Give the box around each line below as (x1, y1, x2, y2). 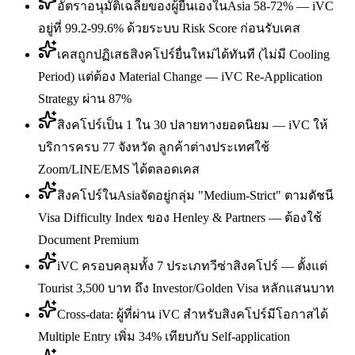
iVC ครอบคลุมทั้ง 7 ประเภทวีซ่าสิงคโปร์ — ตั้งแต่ (57, 259, 327, 273)
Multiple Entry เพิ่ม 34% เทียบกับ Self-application (38, 330, 290, 344)
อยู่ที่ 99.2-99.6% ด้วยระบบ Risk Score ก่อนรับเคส (38, 21, 300, 36)
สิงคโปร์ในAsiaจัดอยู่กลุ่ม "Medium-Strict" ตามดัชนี (57, 189, 334, 203)
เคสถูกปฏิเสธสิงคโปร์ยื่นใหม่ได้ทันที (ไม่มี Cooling (57, 48, 330, 62)
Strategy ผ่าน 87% (38, 92, 132, 106)
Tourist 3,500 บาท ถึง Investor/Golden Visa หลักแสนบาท (38, 281, 334, 296)
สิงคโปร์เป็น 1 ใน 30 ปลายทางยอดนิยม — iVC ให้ (57, 118, 328, 132)
